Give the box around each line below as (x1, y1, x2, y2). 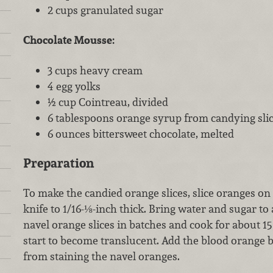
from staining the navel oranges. (23, 249, 180, 263)
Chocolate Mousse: (23, 33, 115, 48)
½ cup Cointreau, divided (47, 94, 168, 109)
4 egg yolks (47, 79, 101, 93)
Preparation (23, 155, 94, 172)
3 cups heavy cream (47, 63, 143, 77)
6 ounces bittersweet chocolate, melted (47, 126, 234, 141)
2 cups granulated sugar (47, 3, 163, 18)
